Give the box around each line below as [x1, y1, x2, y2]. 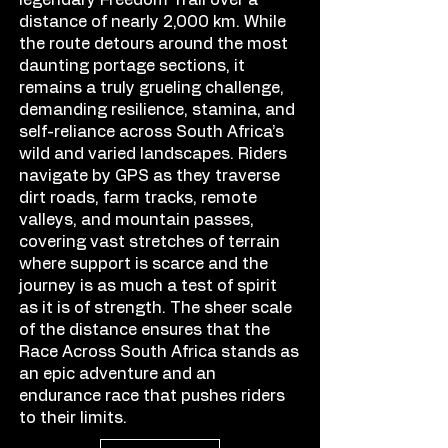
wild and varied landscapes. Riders [19, 146, 287, 163]
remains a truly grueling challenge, [19, 80, 284, 97]
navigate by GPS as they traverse [19, 168, 280, 185]
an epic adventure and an [19, 366, 216, 383]
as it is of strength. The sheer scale [19, 300, 292, 317]
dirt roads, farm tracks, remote [19, 190, 257, 207]
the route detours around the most [19, 36, 288, 53]
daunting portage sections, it [19, 58, 245, 75]
